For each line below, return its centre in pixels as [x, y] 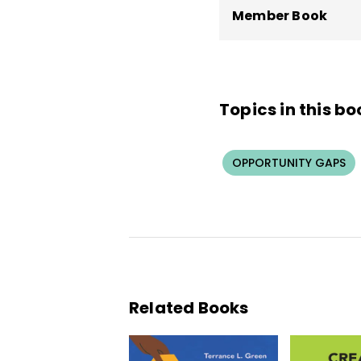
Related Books [189, 308]
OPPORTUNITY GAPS [289, 162]
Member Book [280, 15]
